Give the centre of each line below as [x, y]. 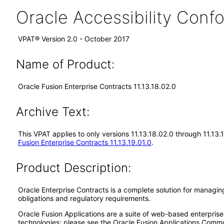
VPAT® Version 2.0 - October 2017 [74, 39]
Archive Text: [52, 112]
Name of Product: [65, 64]
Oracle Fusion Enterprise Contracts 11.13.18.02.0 [97, 86]
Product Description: [73, 168]
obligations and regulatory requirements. [84, 198]
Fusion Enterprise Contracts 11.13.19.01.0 [85, 142]
